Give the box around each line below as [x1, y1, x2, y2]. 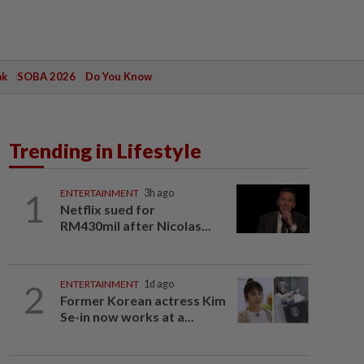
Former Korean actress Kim [59, 292, 226, 308]
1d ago [143, 278, 174, 290]
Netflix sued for [59, 201, 155, 217]
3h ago [143, 187, 174, 199]
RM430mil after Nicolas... [59, 218, 211, 233]
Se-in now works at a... [59, 309, 194, 324]
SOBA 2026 [16, 70, 76, 83]
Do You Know [84, 70, 152, 83]
